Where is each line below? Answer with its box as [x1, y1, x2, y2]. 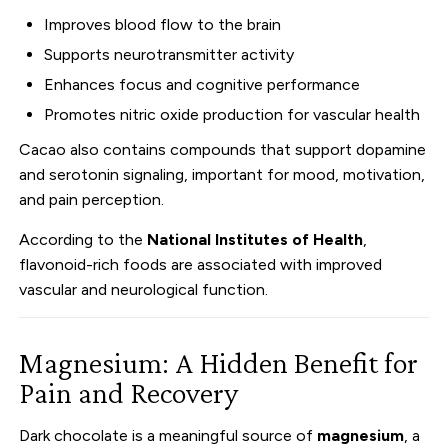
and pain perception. [19, 189, 165, 209]
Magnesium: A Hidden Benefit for [19, 345, 419, 380]
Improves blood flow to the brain [44, 14, 282, 34]
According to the [19, 229, 148, 249]
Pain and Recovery [19, 375, 239, 410]
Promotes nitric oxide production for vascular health [44, 104, 421, 124]
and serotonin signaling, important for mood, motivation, [19, 164, 426, 184]
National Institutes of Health [147, 229, 364, 249]
